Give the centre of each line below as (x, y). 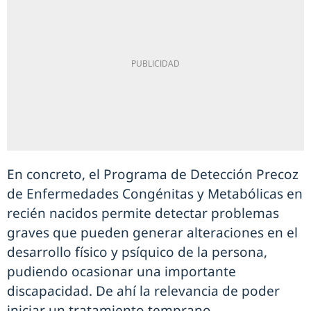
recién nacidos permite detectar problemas (143, 213)
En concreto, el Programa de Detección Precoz (153, 174)
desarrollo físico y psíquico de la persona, (137, 252)
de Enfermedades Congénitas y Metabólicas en (155, 194)
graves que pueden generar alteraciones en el (152, 233)
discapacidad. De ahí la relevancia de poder (143, 291)
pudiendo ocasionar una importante (121, 271)
